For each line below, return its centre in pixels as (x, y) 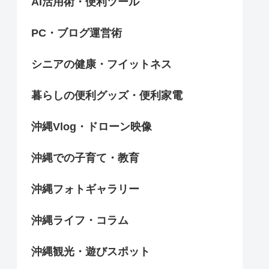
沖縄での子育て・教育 (85, 158)
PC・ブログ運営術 (77, 33)
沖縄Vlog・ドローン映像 (92, 126)
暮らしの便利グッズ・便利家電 (107, 95)
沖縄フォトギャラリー (85, 189)
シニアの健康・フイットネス (101, 64)
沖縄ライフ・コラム (80, 220)
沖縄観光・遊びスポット (91, 251)
